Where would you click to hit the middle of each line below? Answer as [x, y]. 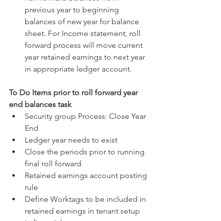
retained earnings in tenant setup [83, 211]
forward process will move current [85, 45]
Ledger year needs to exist [73, 140]
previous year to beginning [73, 10]
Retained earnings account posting [87, 175]
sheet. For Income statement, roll [84, 33]
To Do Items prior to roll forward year [74, 92]
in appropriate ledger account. [79, 69]
